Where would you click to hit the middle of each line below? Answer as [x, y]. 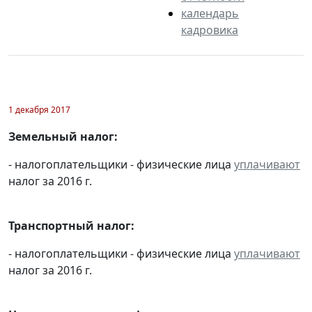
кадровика [210, 30]
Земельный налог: [63, 136]
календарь [210, 13]
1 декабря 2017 [39, 109]
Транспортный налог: [71, 225]
